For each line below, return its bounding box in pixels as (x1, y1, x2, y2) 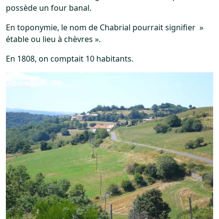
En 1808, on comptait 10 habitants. (6, 53, 133, 64)
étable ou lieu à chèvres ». (6, 33, 101, 44)
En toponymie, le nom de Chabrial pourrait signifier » (6, 22, 203, 33)
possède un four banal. (6, 2, 91, 13)
